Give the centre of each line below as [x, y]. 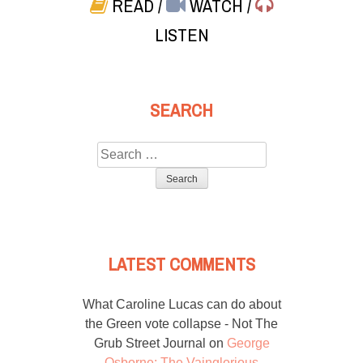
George [248, 344]
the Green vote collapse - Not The [181, 324]
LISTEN [181, 36]
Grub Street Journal [149, 344]
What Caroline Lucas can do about [181, 305]
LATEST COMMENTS [181, 264]
